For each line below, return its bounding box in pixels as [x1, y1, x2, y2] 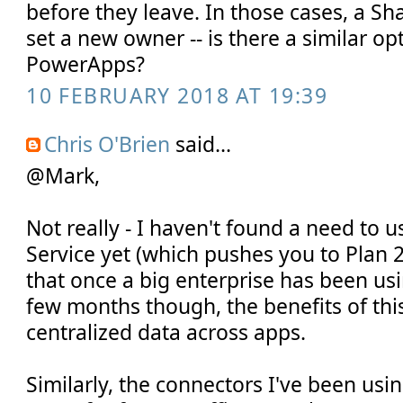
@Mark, [26, 160, 101, 190]
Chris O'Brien [44, 130, 171, 159]
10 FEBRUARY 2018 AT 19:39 [26, 80, 327, 110]
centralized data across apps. [26, 317, 307, 346]
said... [170, 130, 232, 159]
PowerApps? [26, 49, 146, 78]
